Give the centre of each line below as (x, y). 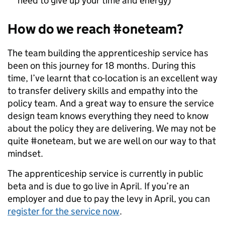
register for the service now (64, 211)
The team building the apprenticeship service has (108, 53)
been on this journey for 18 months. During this (102, 66)
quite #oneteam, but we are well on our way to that (112, 141)
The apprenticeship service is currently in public (105, 174)
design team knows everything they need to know (108, 116)
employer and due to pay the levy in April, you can (109, 199)
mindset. (25, 154)
